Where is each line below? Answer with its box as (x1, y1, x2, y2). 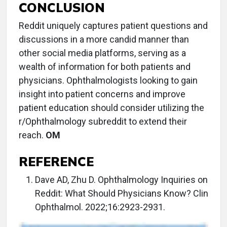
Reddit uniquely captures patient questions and (19, 20, 208, 31)
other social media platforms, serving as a (19, 48, 186, 58)
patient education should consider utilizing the (19, 102, 204, 113)
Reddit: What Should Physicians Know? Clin (35, 188, 208, 199)
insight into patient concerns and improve (19, 89, 185, 99)
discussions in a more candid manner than (19, 34, 189, 45)
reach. (19, 130, 46, 140)
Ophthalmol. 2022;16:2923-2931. (35, 202, 165, 212)
